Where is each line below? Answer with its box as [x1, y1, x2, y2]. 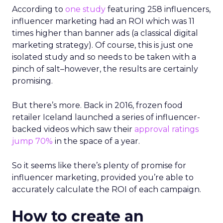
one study [65, 4, 106, 14]
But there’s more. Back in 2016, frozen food [12, 101, 183, 110]
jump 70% [12, 136, 53, 146]
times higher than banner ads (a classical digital [12, 28, 198, 38]
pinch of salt [12, 64, 60, 74]
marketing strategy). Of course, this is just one [12, 40, 193, 50]
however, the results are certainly [64, 64, 198, 74]
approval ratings [134, 124, 199, 134]
